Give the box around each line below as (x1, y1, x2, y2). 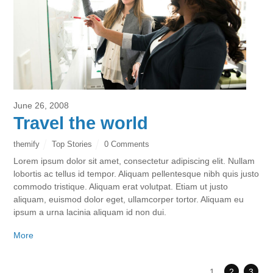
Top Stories (52, 140, 92, 149)
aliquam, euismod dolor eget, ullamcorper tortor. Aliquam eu (13, 194, 244, 205)
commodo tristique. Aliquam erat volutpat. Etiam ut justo (13, 182, 229, 192)
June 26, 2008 (13, 101, 69, 111)
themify (13, 140, 40, 149)
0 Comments (104, 140, 149, 149)
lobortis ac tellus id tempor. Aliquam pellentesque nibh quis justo (13, 169, 260, 179)
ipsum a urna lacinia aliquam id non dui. (13, 207, 167, 218)
